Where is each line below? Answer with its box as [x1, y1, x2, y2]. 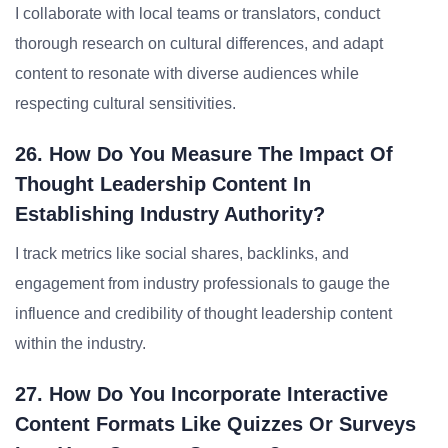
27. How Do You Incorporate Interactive [15, 383, 388, 405]
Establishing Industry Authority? [15, 203, 325, 225]
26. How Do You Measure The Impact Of [15, 143, 393, 165]
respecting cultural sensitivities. [15, 95, 236, 112]
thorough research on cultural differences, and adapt [15, 35, 383, 52]
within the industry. [15, 335, 146, 352]
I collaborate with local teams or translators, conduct [15, 5, 380, 22]
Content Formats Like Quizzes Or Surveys [15, 413, 416, 435]
